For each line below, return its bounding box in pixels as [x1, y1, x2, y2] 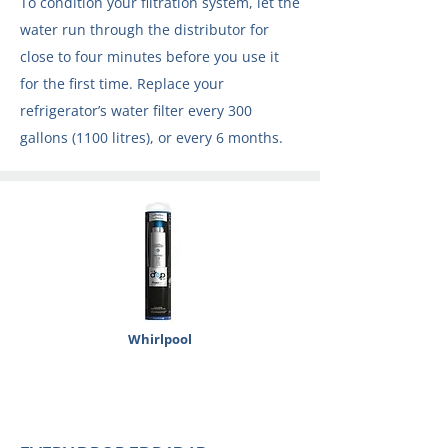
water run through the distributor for [20, 20, 269, 39]
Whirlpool [127, 330, 192, 348]
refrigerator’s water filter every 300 [20, 101, 252, 120]
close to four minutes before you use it [20, 47, 279, 66]
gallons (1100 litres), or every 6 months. [20, 128, 283, 147]
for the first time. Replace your [20, 74, 224, 93]
